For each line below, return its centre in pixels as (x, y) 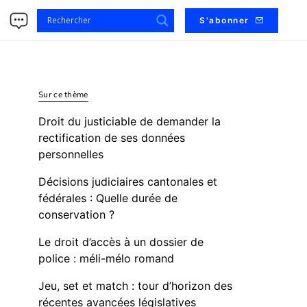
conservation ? (76, 214)
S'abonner (224, 20)
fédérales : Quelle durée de (108, 198)
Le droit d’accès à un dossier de (121, 242)
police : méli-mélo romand (106, 258)
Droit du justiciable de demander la (130, 121)
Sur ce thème (63, 95)
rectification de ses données (112, 138)
